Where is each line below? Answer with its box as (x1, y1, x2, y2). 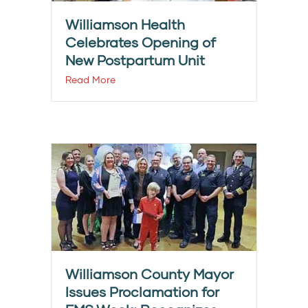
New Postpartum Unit (65, 52, 205, 69)
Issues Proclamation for (65, 283, 219, 300)
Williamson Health (65, 16, 185, 33)
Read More (65, 74, 115, 86)
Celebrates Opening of (65, 34, 216, 51)
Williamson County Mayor (65, 265, 234, 283)
